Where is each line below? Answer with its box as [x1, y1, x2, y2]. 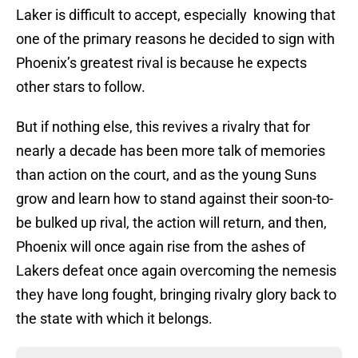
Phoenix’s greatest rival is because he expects [16, 54, 307, 72]
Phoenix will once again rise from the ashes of [16, 238, 305, 256]
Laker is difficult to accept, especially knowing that [16, 6, 336, 24]
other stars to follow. [16, 78, 145, 96]
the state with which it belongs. [16, 310, 213, 328]
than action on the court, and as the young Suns [16, 166, 316, 184]
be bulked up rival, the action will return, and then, [16, 214, 327, 232]
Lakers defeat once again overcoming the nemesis [16, 262, 336, 280]
